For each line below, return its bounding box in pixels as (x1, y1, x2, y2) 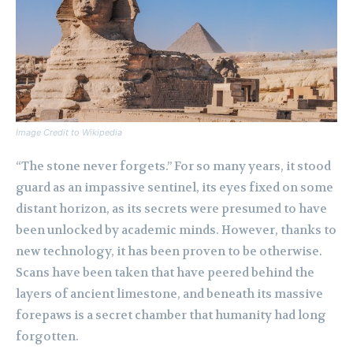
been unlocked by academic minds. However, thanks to (16, 222, 336, 239)
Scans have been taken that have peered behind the (16, 265, 314, 281)
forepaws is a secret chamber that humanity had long (16, 307, 326, 324)
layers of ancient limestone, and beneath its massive (16, 286, 323, 303)
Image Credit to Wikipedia (16, 127, 122, 139)
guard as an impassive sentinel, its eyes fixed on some (16, 180, 333, 196)
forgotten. (16, 329, 79, 345)
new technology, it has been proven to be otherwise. (16, 243, 322, 260)
